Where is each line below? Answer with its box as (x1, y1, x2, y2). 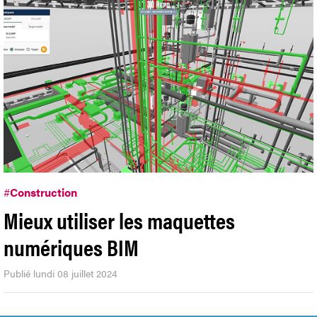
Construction (10, 183, 77, 200)
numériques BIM (4, 230, 139, 263)
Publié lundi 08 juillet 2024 (4, 265, 117, 280)
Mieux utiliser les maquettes (4, 203, 235, 236)
